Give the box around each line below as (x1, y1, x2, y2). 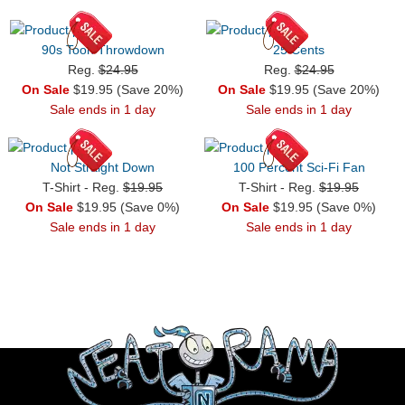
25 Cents (273, 42, 325, 57)
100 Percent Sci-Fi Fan (232, 159, 365, 174)
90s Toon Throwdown (41, 42, 165, 57)
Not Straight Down (51, 159, 155, 174)
